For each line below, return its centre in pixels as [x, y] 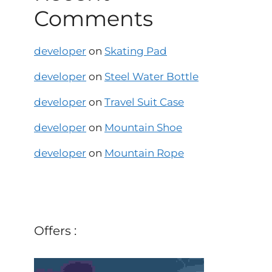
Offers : [55, 231]
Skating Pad [136, 51]
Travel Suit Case [144, 102]
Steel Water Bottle [151, 77]
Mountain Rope [144, 153]
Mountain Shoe [143, 128]
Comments [93, 19]
